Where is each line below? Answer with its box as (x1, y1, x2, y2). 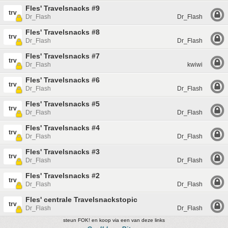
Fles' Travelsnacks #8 (25, 28, 100, 36)
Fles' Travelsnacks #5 (25, 100, 100, 108)
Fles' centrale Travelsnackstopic (25, 195, 137, 204)
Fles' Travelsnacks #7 (25, 52, 100, 60)
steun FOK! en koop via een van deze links (63, 217, 165, 223)
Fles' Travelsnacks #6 (25, 76, 100, 84)
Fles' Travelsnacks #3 (25, 148, 100, 156)
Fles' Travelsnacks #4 (25, 124, 100, 132)
